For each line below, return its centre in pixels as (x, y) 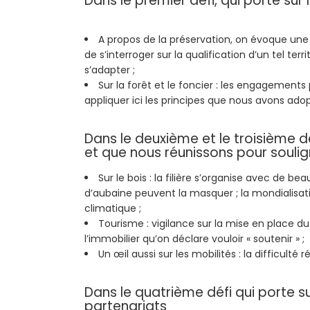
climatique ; (113, 209)
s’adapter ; (110, 70)
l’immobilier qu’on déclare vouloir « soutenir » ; (194, 239)
